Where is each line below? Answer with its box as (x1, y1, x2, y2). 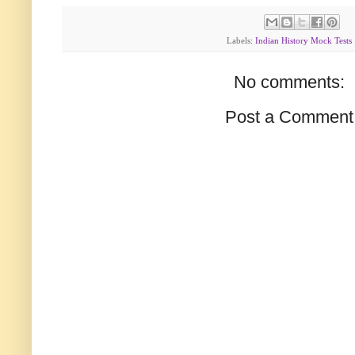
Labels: (227, 36, 255, 46)
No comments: (234, 72, 345, 93)
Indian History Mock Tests (255, 36, 352, 46)
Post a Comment (225, 107, 353, 128)
